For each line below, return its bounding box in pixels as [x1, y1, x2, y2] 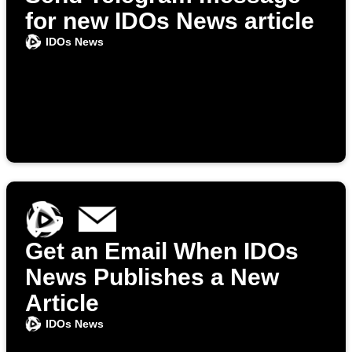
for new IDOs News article [25, 8, 314, 35]
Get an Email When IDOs [25, 238, 299, 265]
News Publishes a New [25, 264, 279, 291]
